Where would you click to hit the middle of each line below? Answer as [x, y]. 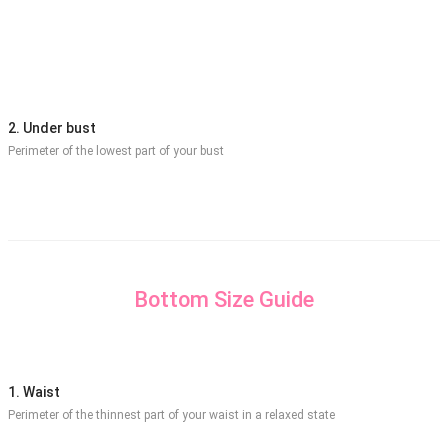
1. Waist [34, 391]
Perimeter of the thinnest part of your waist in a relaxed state [171, 414]
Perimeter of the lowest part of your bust [116, 150]
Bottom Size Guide [224, 300]
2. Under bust [52, 127]
